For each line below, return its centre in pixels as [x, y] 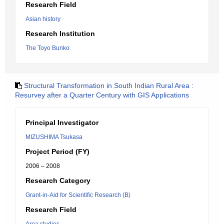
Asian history [43, 19]
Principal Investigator [62, 122]
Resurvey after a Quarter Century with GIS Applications [102, 95]
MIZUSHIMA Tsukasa [54, 137]
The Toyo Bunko [47, 48]
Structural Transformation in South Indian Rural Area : [109, 85]
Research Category [58, 180]
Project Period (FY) [57, 151]
